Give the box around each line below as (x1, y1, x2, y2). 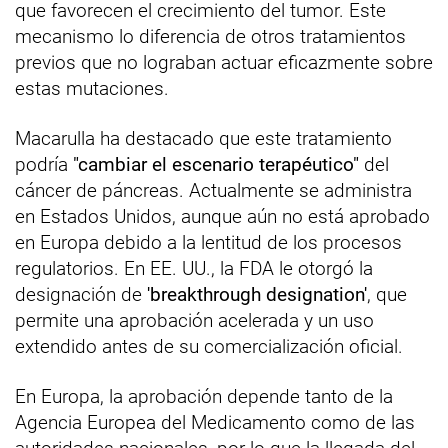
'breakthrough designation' (147, 283, 367, 307)
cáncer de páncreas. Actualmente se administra (15, 179, 412, 203)
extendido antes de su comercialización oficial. (15, 335, 403, 359)
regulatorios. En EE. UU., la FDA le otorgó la (15, 257, 373, 281)
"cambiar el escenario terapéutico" (73, 153, 359, 177)
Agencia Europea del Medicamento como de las (15, 411, 415, 435)
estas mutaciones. (15, 77, 169, 101)
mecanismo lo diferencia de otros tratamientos (15, 25, 406, 49)
